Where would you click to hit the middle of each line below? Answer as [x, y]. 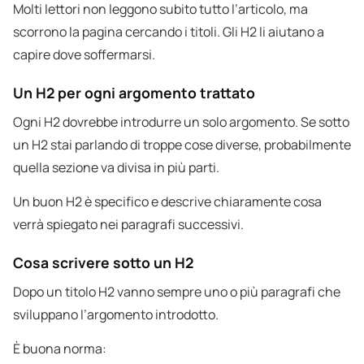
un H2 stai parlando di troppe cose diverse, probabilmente [182, 145]
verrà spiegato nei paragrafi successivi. [128, 225]
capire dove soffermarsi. [84, 55]
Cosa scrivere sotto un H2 [103, 263]
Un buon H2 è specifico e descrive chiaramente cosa [167, 202]
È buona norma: [60, 349]
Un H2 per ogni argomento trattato [134, 93]
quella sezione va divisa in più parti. [116, 168]
